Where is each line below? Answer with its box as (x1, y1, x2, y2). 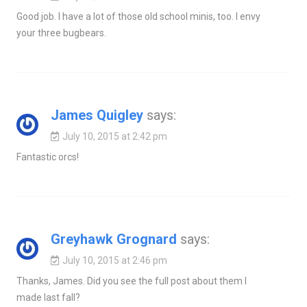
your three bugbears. (16, 27, 106, 38)
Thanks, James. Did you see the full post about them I (16, 275, 247, 286)
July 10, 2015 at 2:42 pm (62, 130, 167, 142)
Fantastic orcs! (16, 151, 79, 162)
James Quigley (50, 106, 143, 123)
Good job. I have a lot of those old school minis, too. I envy (16, 10, 260, 22)
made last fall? (16, 291, 80, 303)
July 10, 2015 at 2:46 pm (62, 254, 167, 266)
